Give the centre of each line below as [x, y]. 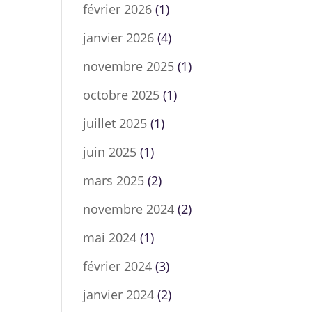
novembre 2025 [129, 66]
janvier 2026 [119, 38]
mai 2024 [110, 237]
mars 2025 [114, 180]
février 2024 [118, 266]
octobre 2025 [122, 95]
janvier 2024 [119, 295]
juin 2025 [110, 152]
